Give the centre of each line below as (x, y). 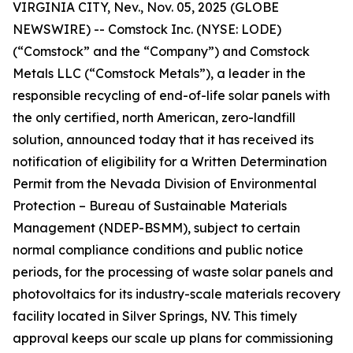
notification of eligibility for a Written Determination (170, 162)
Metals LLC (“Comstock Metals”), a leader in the (159, 73)
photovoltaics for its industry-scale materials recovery (176, 294)
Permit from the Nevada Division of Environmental (165, 184)
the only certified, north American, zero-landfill (154, 117)
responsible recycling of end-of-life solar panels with (171, 95)
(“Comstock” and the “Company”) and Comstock (161, 51)
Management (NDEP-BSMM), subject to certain (156, 228)
